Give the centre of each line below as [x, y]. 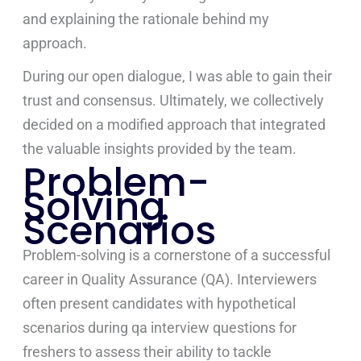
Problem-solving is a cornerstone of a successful [177, 255]
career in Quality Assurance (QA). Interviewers [170, 279]
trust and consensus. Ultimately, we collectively [174, 101]
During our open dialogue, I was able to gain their [178, 77]
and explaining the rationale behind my [146, 19]
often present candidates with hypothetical [160, 303]
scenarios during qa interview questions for [160, 328]
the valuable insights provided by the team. [160, 149]
